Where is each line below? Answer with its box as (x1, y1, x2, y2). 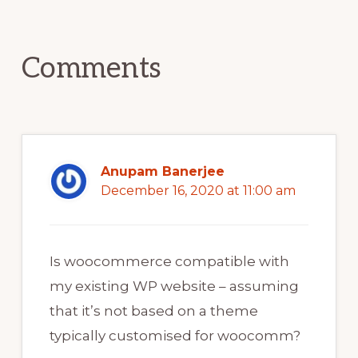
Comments (21, 51, 161, 87)
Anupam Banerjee (100, 164, 225, 180)
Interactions (20, 10, 156, 42)
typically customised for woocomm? (49, 328, 300, 344)
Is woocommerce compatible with (49, 253, 289, 270)
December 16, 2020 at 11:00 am (100, 183, 296, 199)
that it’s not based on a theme (49, 303, 258, 320)
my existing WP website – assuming (49, 278, 299, 295)
